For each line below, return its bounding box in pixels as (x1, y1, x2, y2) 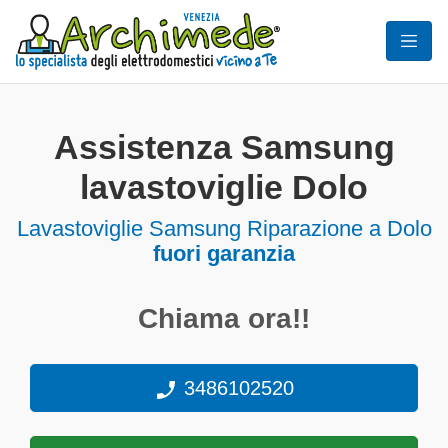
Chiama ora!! (138, 303, 310, 334)
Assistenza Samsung (53, 129, 395, 166)
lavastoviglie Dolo (80, 169, 368, 206)
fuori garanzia (153, 241, 295, 266)
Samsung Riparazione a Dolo (142, 216, 432, 241)
